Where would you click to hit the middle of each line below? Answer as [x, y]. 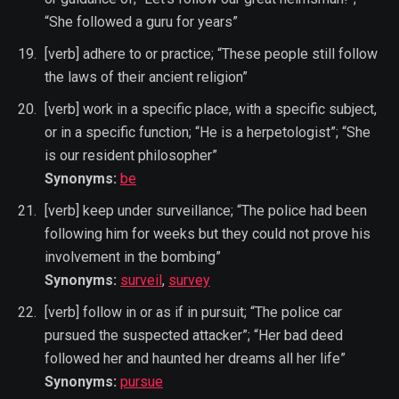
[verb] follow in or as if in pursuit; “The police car [193, 312]
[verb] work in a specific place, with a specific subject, [211, 109]
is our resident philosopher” [131, 155]
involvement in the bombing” [133, 256]
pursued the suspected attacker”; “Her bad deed [194, 335]
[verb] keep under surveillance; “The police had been [206, 210]
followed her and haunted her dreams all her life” [195, 358]
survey [189, 280]
